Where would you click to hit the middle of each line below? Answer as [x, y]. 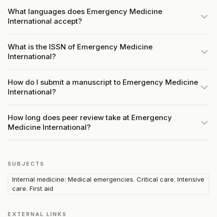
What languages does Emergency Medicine [85, 11]
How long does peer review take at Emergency [90, 117]
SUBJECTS [26, 164]
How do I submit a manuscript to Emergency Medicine [103, 82]
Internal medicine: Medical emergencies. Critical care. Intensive [108, 179]
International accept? [45, 21]
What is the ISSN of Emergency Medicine [80, 47]
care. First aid [33, 188]
